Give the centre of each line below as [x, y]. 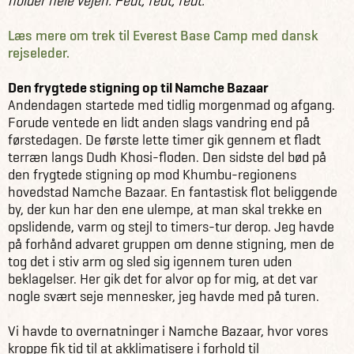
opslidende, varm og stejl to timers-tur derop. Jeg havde [171, 226]
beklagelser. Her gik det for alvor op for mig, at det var [163, 279]
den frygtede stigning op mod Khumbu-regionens [152, 174]
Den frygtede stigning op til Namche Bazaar [138, 87]
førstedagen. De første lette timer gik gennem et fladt [164, 139]
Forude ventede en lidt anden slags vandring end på [159, 122]
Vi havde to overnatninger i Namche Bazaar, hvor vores [168, 331]
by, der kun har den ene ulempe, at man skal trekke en [165, 209]
